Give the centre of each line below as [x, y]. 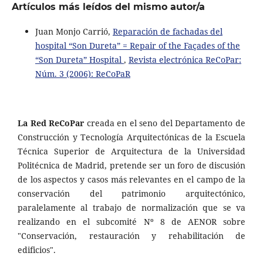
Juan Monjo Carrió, [74, 31]
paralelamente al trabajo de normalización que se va [131, 207]
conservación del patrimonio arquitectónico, [131, 193]
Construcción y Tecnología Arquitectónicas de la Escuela [131, 137]
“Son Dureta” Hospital [79, 59]
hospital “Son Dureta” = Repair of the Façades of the [137, 45]
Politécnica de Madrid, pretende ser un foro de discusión [131, 165]
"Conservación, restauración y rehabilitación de [131, 235]
